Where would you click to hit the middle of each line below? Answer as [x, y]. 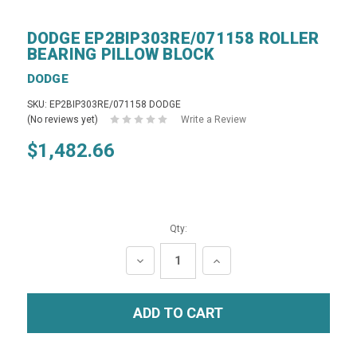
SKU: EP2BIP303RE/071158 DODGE [104, 104]
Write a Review [213, 119]
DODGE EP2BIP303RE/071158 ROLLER [173, 38]
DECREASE [169, 261]
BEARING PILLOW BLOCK [121, 54]
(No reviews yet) [62, 119]
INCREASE [244, 261]
